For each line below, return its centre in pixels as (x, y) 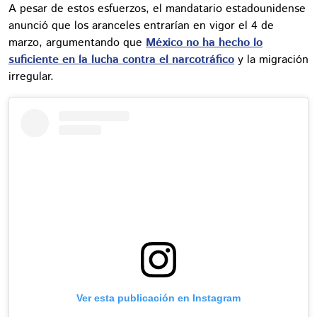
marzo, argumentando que (77, 42)
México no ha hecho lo (204, 42)
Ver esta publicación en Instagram (158, 298)
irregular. (31, 76)
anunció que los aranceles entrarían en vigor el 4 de (141, 25)
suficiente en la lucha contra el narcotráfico (121, 59)
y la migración (271, 59)
